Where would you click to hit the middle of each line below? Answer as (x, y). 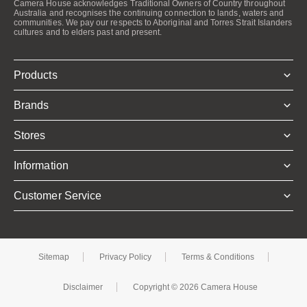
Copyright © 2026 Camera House (195, 287)
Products (36, 75)
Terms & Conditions (218, 257)
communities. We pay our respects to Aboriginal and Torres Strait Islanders (153, 23)
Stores (30, 135)
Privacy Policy (125, 257)
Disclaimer (83, 287)
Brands (32, 105)
